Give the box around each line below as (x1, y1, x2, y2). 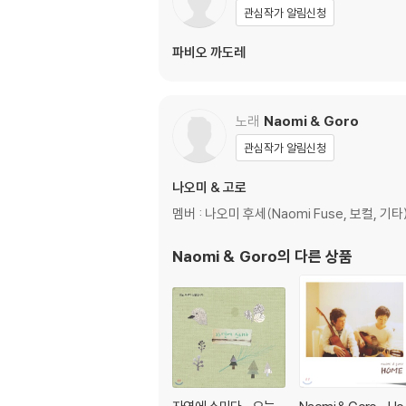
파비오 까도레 (172, 43, 246, 61)
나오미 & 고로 (172, 179, 246, 196)
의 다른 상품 (277, 246, 353, 266)
